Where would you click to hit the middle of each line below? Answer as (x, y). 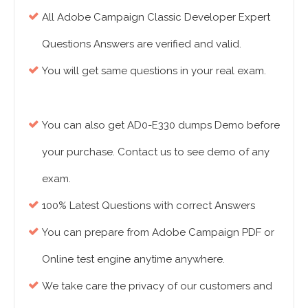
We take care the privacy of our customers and (157, 286)
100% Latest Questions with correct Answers (148, 205)
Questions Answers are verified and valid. (142, 44)
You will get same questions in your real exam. (154, 70)
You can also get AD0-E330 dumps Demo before (161, 125)
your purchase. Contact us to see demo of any (156, 152)
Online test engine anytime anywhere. (133, 259)
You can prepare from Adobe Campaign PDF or (158, 232)
